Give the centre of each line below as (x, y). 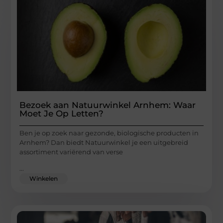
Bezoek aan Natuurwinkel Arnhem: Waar (108, 105)
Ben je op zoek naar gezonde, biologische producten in (109, 133)
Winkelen (44, 179)
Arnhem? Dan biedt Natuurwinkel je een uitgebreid (104, 142)
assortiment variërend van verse (71, 152)
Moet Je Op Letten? (62, 113)
